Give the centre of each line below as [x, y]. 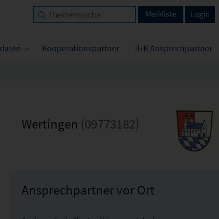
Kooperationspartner [81, 48]
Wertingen [51, 124]
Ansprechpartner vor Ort [88, 190]
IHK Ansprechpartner [174, 48]
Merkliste [161, 14]
